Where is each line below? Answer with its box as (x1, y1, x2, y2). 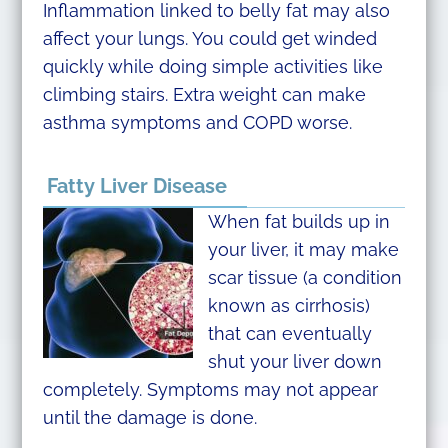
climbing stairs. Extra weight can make (42, 83, 366, 105)
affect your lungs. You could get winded (42, 27, 377, 49)
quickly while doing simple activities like (42, 55, 383, 77)
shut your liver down (207, 350, 382, 372)
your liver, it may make (207, 238, 399, 260)
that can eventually (207, 322, 372, 344)
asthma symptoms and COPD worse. (42, 111, 352, 133)
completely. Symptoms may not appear (42, 378, 378, 400)
